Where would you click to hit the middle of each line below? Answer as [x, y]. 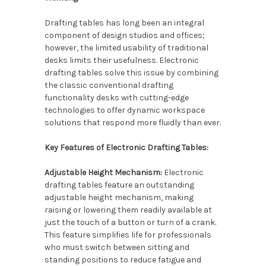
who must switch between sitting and [117, 247]
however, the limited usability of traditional [126, 48]
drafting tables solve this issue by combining [131, 73]
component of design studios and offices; [124, 35]
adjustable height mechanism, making [119, 197]
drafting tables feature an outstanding [119, 185]
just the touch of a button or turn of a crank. [130, 222]
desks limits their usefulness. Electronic [121, 60]
